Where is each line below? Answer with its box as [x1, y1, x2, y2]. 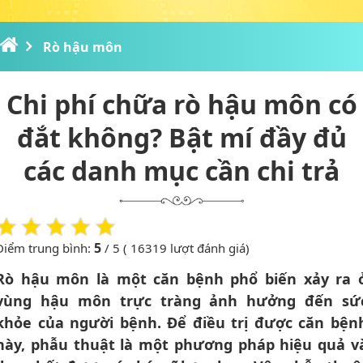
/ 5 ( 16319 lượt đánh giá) [101, 240, 250, 256]
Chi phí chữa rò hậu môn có [6, 87, 357, 122]
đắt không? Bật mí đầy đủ [16, 120, 347, 155]
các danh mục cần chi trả [23, 153, 340, 188]
